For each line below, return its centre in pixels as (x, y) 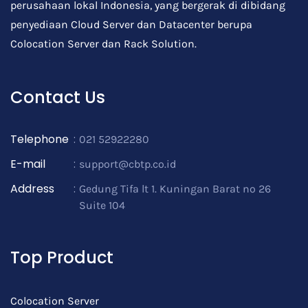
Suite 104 (102, 205)
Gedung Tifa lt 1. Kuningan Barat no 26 (175, 189)
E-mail (28, 164)
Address (32, 189)
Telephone (40, 139)
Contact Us (58, 97)
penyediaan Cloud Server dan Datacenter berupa (131, 24)
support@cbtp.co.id (128, 164)
